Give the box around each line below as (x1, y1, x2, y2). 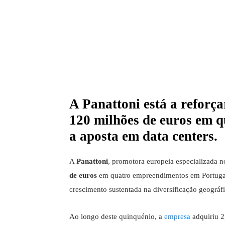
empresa (164, 212, 190, 221)
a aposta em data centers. (69, 129, 217, 144)
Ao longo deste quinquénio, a (69, 212, 164, 221)
